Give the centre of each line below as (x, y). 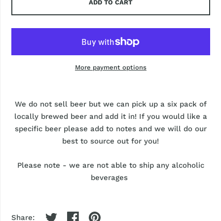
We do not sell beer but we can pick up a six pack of (110, 104)
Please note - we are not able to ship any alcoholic (110, 165)
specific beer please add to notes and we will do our (110, 129)
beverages (111, 178)
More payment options (110, 67)
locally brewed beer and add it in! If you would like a (110, 116)
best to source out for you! (111, 141)
